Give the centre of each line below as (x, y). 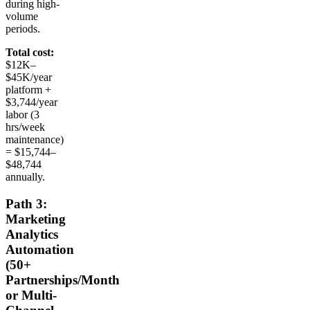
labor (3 (22, 115)
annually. (25, 177)
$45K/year (29, 77)
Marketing (36, 219)
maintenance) (35, 140)
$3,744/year (31, 102)
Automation (40, 250)
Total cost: (30, 53)
